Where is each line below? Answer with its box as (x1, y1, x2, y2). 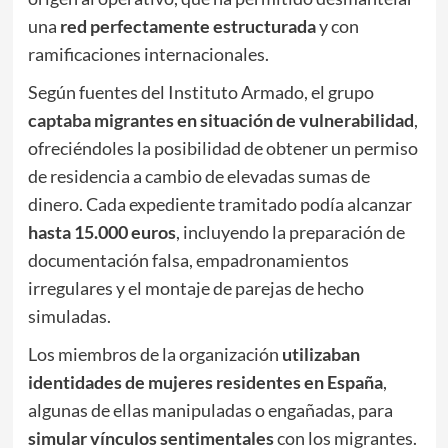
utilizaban (281, 342, 360, 365)
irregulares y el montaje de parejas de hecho (27, 276, 364, 299)
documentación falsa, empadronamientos (27, 248, 349, 271)
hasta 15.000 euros (27, 220, 176, 243)
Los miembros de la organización (27, 342, 282, 365)
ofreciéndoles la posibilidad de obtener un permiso (27, 136, 418, 159)
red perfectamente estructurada (59, 14, 316, 37)
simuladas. (27, 304, 111, 327)
